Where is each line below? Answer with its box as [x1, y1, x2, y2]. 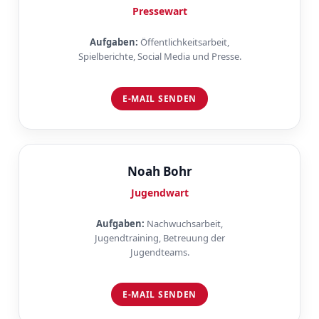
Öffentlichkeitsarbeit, [138, 36, 229, 49]
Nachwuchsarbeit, [145, 217, 223, 231]
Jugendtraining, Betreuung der [94, 231, 225, 245]
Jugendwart [130, 186, 189, 200]
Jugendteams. [130, 246, 189, 259]
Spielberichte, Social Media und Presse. [78, 50, 241, 63]
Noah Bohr [127, 163, 192, 180]
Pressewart [132, 4, 187, 18]
